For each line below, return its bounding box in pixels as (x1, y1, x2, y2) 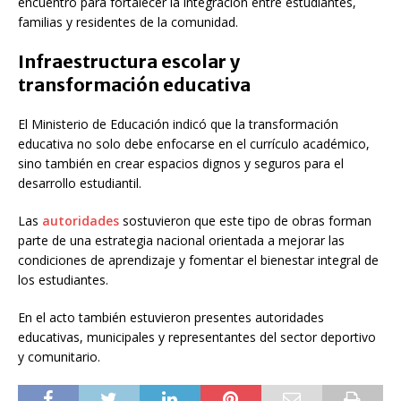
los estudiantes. (18, 270, 108, 288)
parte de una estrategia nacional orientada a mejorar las (18, 231, 345, 249)
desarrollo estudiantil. (18, 174, 141, 192)
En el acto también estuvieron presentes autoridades (18, 308, 324, 326)
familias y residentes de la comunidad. (18, 13, 238, 30)
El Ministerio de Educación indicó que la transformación (18, 115, 338, 132)
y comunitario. (18, 347, 100, 365)
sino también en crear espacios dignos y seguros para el (18, 154, 344, 172)
